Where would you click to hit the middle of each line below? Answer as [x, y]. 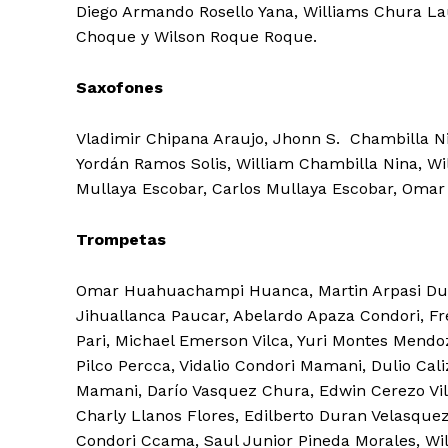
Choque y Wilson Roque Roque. [196, 36]
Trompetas [121, 239]
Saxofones [119, 87]
